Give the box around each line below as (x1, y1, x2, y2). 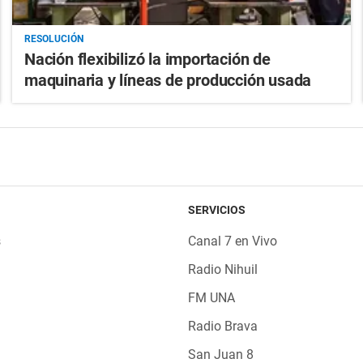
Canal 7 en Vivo (187, 233, 277, 250)
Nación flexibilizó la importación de (23, 49, 271, 70)
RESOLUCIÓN (23, 33, 83, 45)
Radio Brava (187, 318, 258, 335)
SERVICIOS (187, 203, 246, 217)
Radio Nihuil (187, 262, 258, 278)
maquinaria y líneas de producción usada (23, 70, 312, 91)
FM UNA (187, 290, 235, 306)
